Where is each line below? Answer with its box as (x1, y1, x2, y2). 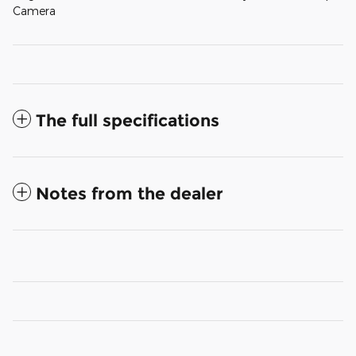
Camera (13, 3, 56, 17)
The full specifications (36, 110, 219, 130)
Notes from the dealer (36, 183, 223, 203)
